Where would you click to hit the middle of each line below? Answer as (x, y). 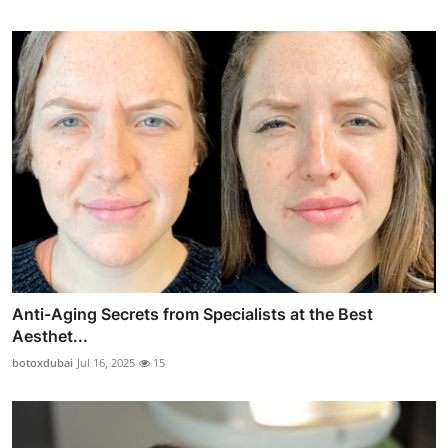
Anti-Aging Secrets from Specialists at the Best (192, 314)
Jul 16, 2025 (106, 363)
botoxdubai (42, 363)
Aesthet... (50, 336)
